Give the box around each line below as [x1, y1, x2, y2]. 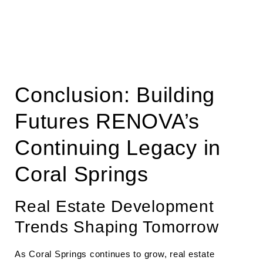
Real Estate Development [15, 197, 214, 215]
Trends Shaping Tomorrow [15, 218, 219, 236]
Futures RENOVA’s [15, 109, 200, 133]
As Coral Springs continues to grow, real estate [15, 249, 215, 259]
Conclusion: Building [15, 83, 215, 107]
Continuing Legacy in [15, 136, 221, 160]
